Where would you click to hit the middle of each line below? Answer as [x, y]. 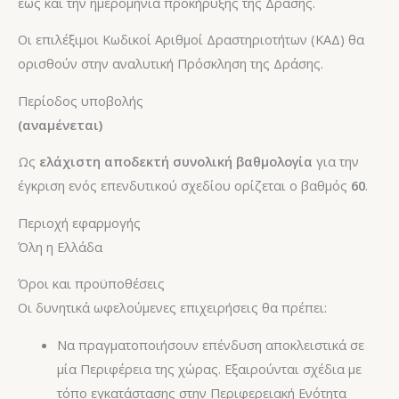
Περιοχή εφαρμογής [79, 222]
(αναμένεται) [60, 124]
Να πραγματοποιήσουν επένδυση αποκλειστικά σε [210, 344]
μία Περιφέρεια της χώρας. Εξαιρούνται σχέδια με [209, 368]
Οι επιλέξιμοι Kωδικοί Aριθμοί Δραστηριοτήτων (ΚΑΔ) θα [191, 40]
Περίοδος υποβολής [81, 100]
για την [336, 162]
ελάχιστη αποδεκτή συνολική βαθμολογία [176, 162]
